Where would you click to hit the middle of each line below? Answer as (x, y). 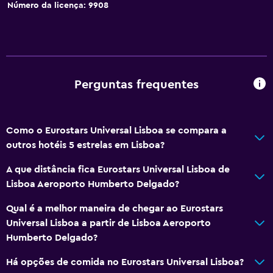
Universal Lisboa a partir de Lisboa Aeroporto (108, 223)
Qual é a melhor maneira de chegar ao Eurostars (115, 208)
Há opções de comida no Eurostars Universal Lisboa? (125, 262)
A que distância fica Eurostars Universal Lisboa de (118, 169)
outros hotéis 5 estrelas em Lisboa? (85, 145)
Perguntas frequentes (136, 85)
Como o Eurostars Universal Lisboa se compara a (116, 130)
